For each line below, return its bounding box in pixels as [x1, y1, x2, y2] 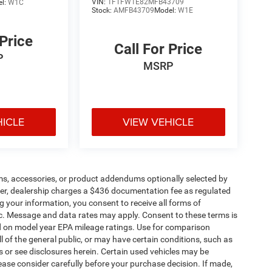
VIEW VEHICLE [123, 114, 194, 129]
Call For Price [114, 40, 203, 58]
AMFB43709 [113, 5, 154, 15]
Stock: [91, 5, 114, 15]
